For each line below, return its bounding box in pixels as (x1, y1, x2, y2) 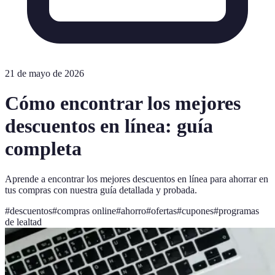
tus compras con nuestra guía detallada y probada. (5, 184, 197, 195)
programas (219, 205, 259, 216)
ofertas (151, 205, 177, 216)
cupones (182, 205, 214, 216)
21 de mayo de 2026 (5, 68, 84, 79)
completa (5, 137, 82, 160)
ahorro (121, 205, 146, 216)
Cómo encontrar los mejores (5, 92, 241, 115)
